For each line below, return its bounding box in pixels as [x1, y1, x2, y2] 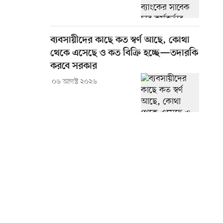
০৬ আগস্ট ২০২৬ [51, 77, 97, 87]
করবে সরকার [50, 61, 97, 73]
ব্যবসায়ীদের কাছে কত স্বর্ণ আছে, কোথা [50, 35, 190, 47]
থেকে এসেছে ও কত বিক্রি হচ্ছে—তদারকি [50, 48, 198, 60]
